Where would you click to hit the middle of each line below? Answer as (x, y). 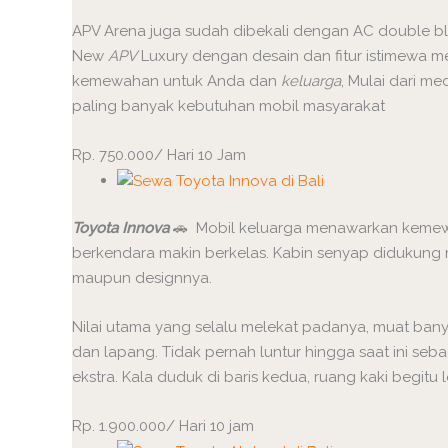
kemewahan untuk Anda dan (176, 81)
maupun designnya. (142, 278)
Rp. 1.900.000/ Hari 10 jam (163, 426)
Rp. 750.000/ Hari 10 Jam (159, 155)
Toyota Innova (122, 228)
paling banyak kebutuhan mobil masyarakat (228, 106)
